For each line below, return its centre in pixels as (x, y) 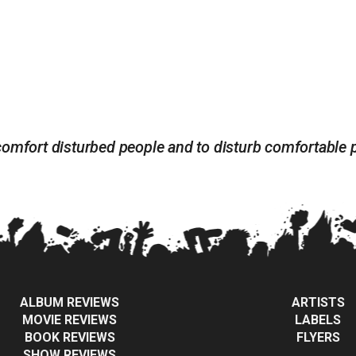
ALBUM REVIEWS (70, 303)
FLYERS (318, 338)
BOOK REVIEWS (70, 338)
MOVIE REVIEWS (70, 320)
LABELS (318, 320)
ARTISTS (318, 303)
